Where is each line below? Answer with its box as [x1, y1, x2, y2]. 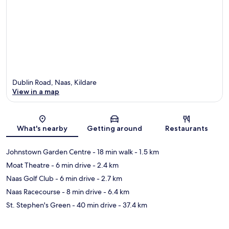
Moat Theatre [6, 161, 50, 170]
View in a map [12, 87, 59, 97]
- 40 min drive [71, 200, 117, 210]
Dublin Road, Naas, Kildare [12, 78, 97, 87]
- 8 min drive [60, 187, 102, 197]
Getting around [86, 124, 142, 133]
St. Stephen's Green [6, 200, 71, 210]
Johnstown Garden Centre [6, 147, 91, 157]
